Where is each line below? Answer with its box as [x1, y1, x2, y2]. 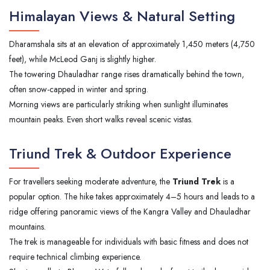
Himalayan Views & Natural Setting [9, 5, 235, 27]
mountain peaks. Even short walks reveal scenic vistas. [9, 113, 193, 125]
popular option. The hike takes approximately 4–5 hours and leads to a [9, 190, 255, 202]
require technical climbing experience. [9, 250, 141, 263]
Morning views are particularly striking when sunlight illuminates [9, 98, 228, 110]
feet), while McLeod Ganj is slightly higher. [9, 52, 156, 65]
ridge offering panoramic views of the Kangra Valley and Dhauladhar [9, 205, 251, 218]
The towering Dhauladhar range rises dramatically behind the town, [9, 67, 244, 80]
